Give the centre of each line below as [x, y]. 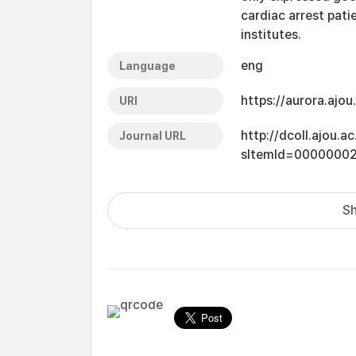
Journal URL [153, 136]
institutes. [271, 35]
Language [147, 66]
